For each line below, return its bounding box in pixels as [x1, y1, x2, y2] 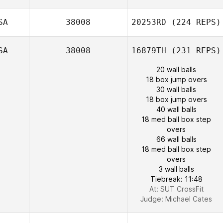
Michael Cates [165, 195, 212, 203]
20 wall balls [156, 65, 196, 74]
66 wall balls [156, 135, 197, 143]
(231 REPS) [166, 46, 221, 55]
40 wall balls [156, 105, 197, 113]
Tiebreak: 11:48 [150, 175, 203, 183]
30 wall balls [156, 85, 196, 94]
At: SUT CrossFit [149, 185, 204, 193]
